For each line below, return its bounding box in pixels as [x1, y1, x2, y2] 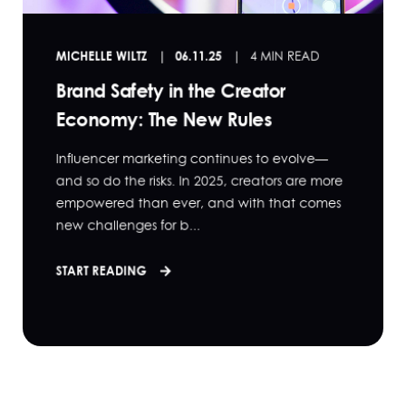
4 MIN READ [250, 47, 320, 64]
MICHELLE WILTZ [55, 45, 148, 64]
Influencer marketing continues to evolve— [55, 149, 328, 168]
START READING [55, 260, 150, 279]
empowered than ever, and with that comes [55, 193, 342, 212]
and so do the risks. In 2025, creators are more [55, 170, 343, 190]
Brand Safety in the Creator [55, 76, 285, 104]
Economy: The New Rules [55, 105, 272, 132]
